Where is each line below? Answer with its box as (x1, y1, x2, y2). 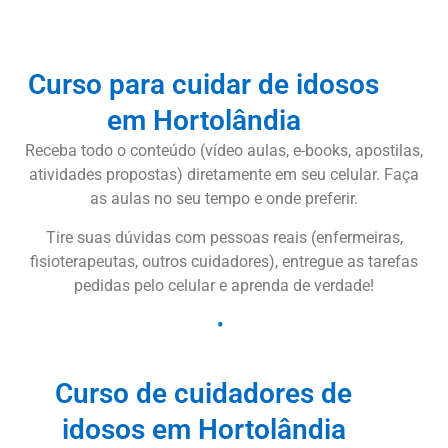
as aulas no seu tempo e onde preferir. (90, 189, 358, 209)
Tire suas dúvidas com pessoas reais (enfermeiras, (45, 227, 403, 247)
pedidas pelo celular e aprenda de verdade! (74, 275, 374, 295)
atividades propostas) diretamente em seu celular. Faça (29, 165, 419, 185)
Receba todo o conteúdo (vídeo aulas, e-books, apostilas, (25, 141, 423, 161)
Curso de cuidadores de (55, 376, 353, 410)
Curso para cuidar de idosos (28, 68, 380, 102)
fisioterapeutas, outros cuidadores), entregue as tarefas (30, 251, 418, 271)
